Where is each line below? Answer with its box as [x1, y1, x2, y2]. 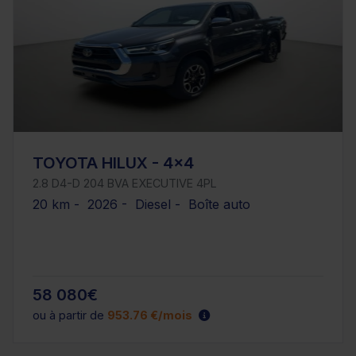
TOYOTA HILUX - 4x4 [33, 153, 194, 172]
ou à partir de [33, 308, 107, 322]
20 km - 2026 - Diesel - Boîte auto [33, 195, 250, 212]
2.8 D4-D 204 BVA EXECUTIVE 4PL [33, 176, 217, 190]
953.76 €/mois [107, 308, 192, 322]
